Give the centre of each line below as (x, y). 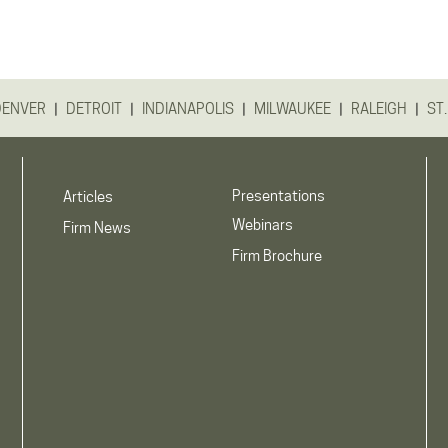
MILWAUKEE (292, 109)
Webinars (262, 225)
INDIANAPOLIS (188, 109)
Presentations (278, 196)
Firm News (96, 228)
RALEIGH (379, 109)
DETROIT (94, 109)
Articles (87, 197)
